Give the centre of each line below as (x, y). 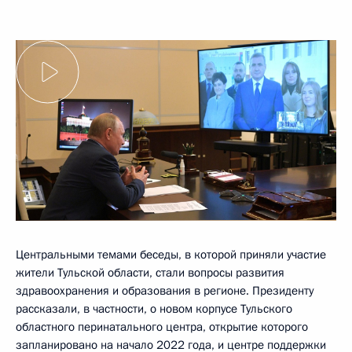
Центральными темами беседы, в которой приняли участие (171, 254)
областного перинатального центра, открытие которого (162, 326)
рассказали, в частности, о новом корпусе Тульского (154, 308)
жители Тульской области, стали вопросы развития (150, 272)
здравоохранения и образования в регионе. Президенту (165, 290)
